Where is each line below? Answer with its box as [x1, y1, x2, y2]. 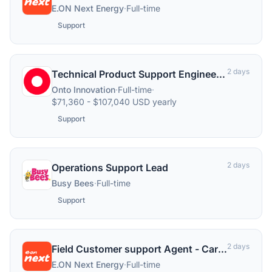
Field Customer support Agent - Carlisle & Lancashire [218, 243, 227, 255]
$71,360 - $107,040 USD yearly [52, 97, 177, 107]
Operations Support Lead [52, 161, 168, 174]
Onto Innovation [52, 84, 115, 95]
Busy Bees [52, 178, 94, 188]
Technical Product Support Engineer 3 [216, 68, 225, 80]
